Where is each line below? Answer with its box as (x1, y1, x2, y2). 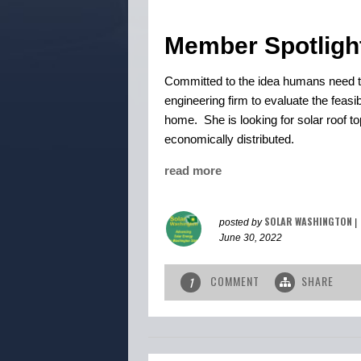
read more (164, 164, 222, 178)
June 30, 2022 (219, 232, 282, 244)
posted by (219, 217, 264, 229)
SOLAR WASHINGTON (264, 214, 352, 229)
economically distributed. (164, 132, 294, 147)
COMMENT (207, 272, 263, 290)
